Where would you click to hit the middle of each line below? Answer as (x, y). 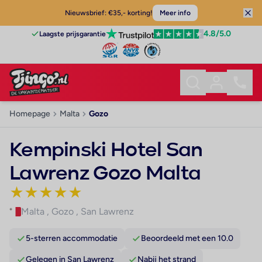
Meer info (175, 13)
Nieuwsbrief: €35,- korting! (108, 13)
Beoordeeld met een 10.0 (187, 238)
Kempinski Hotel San (106, 151)
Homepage (30, 114)
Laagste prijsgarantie (72, 34)
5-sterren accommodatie (72, 238)
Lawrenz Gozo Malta (105, 174)
